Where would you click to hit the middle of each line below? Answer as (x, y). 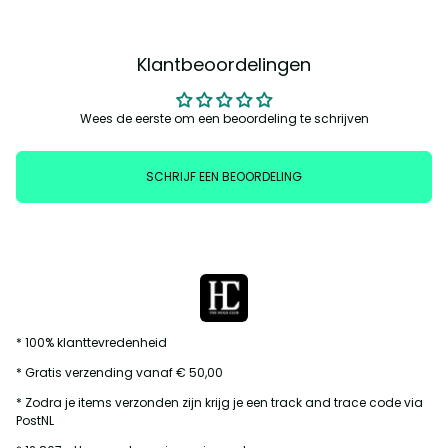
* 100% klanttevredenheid (91, 343)
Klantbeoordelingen (224, 65)
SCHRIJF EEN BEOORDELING (224, 177)
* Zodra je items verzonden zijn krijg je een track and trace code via (219, 403)
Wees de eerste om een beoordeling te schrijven (224, 119)
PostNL (35, 421)
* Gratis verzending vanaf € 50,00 (119, 373)
